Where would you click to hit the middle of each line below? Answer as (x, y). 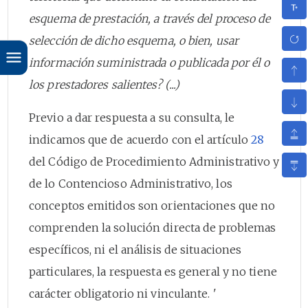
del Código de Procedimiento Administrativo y (154, 161)
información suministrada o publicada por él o (150, 62)
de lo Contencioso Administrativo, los (131, 183)
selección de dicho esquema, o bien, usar (134, 40)
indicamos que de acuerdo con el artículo (140, 139)
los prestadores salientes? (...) (104, 84)
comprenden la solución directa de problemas (153, 227)
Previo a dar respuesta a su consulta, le (132, 117)
